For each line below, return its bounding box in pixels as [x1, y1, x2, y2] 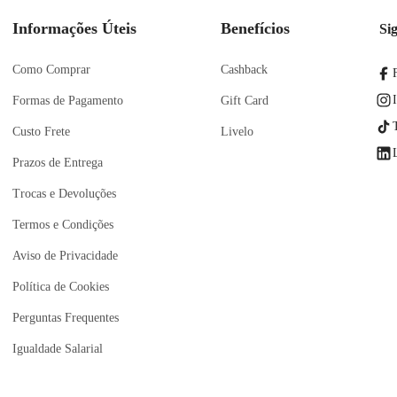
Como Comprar [12, 63, 90, 76]
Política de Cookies [12, 280, 109, 293]
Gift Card [221, 94, 269, 107]
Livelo [221, 125, 254, 138]
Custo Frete [12, 125, 70, 138]
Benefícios [221, 19, 291, 37]
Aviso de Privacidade [12, 249, 118, 262]
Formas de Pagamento [12, 94, 123, 107]
